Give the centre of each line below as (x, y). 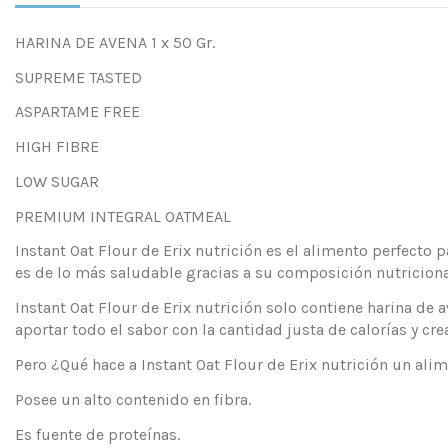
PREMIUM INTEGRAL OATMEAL (123, 216)
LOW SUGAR (57, 181)
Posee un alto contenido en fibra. (133, 399)
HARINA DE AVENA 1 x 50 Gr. (115, 42)
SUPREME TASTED (78, 77)
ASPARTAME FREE (77, 112)
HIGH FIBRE (57, 147)
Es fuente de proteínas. (97, 434)
